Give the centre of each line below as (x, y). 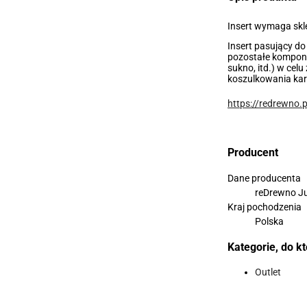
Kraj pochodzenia (265, 207)
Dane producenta (264, 178)
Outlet (268, 272)
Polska (269, 221)
